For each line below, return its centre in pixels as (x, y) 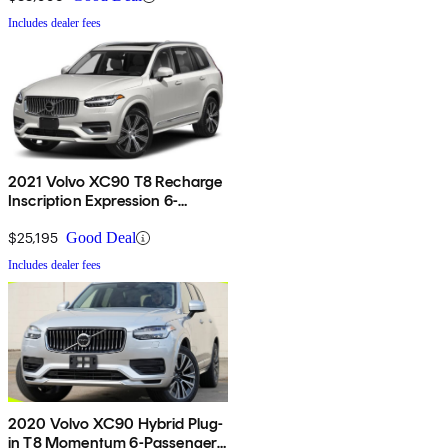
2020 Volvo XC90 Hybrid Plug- (116, 424)
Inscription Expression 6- (93, 201)
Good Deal (101, 238)
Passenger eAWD (69, 220)
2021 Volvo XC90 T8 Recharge (115, 182)
